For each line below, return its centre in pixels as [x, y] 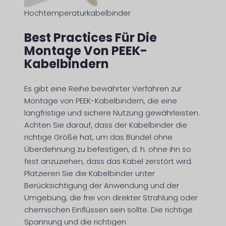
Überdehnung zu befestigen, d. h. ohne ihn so [108, 149]
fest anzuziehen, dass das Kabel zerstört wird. [108, 161]
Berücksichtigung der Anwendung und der [102, 185]
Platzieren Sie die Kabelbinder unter [90, 173]
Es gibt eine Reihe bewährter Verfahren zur [103, 89]
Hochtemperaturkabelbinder [77, 13]
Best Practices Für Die [91, 38]
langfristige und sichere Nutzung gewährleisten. [112, 113]
